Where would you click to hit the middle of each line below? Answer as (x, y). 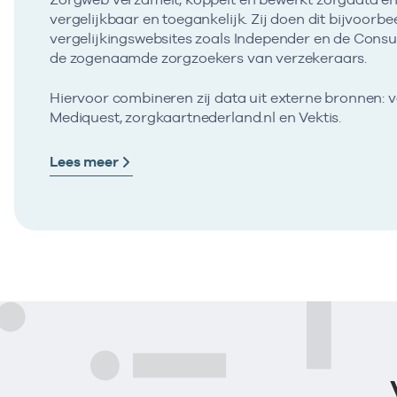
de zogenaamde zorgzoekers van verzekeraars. (209, 58)
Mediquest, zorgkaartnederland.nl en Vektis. (196, 117)
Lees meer (84, 161)
